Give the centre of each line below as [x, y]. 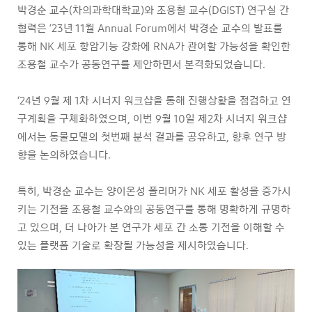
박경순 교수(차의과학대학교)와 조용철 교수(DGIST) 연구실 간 [153, 10]
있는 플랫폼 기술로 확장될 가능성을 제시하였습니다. [133, 245]
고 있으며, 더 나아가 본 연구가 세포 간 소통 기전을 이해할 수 [151, 227]
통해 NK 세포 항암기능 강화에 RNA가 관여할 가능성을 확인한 [154, 46]
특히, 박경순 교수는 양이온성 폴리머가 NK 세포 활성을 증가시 [154, 191]
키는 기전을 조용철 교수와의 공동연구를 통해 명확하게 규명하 [154, 209]
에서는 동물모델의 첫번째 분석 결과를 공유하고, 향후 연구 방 [152, 137]
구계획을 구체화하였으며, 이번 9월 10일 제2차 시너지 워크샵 [152, 119]
